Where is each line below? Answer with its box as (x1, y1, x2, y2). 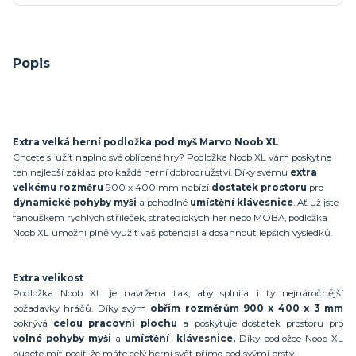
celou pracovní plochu (48, 317, 184, 329)
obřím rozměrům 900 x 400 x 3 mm (150, 302, 343, 314)
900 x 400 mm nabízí (106, 181, 211, 193)
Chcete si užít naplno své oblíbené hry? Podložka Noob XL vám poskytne (13, 151, 331, 163)
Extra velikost (13, 272, 83, 284)
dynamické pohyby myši (13, 196, 139, 208)
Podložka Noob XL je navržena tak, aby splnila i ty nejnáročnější (13, 287, 343, 299)
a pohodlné (139, 196, 190, 208)
